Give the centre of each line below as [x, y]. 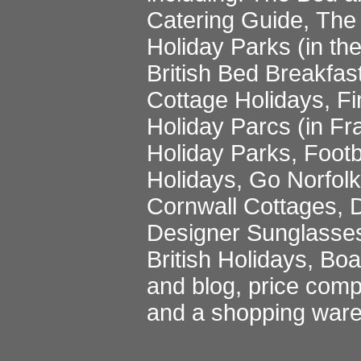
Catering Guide [225, 20]
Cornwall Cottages [242, 206]
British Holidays [227, 259]
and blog [191, 286]
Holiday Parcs [219, 127]
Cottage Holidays [235, 100]
